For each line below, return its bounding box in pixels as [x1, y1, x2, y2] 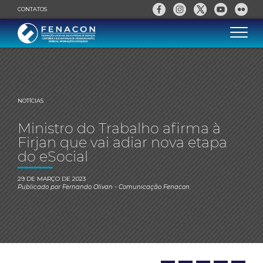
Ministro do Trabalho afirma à [18, 120, 221, 137]
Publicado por [18, 183, 62, 191]
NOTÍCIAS [18, 97, 43, 104]
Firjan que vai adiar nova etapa [18, 134, 227, 151]
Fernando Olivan [62, 183, 113, 191]
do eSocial [18, 148, 88, 165]
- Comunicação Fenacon [113, 183, 190, 191]
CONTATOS [18, 6, 47, 12]
